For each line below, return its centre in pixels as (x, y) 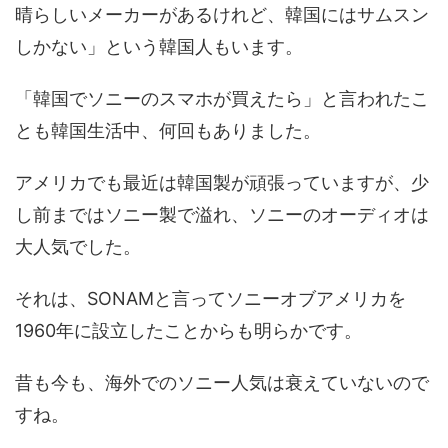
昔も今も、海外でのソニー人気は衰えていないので (222, 383)
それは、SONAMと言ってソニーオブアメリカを (210, 299)
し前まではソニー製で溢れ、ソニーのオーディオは (222, 215)
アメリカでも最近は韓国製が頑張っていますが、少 (222, 183)
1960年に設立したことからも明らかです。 (188, 331)
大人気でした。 (78, 247)
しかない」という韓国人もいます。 (159, 47)
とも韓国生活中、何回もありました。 (168, 131)
